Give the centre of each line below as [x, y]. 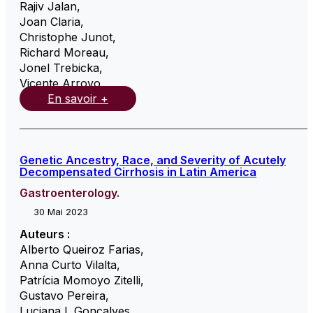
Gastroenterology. [70, 192]
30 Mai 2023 [61, 211]
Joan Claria [50, 21]
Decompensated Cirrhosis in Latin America [138, 172]
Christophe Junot [66, 37]
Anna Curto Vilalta [68, 264]
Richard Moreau [63, 52]
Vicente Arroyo [60, 83]
